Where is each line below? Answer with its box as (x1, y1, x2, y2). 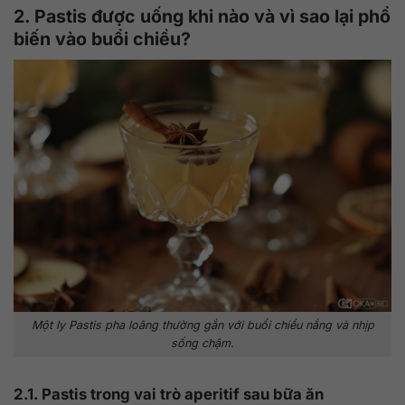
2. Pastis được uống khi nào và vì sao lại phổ (14, 5, 391, 28)
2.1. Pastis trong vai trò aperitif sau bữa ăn (14, 384, 324, 403)
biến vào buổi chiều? (14, 28, 191, 51)
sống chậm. (171, 335, 234, 350)
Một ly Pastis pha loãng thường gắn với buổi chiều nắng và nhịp (31, 317, 374, 332)
